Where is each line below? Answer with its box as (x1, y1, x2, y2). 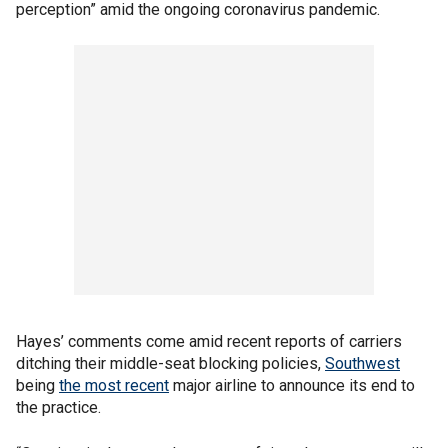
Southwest (325, 354, 400, 373)
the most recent (59, 376, 169, 395)
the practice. (16, 398, 101, 417)
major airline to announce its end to (169, 376, 415, 395)
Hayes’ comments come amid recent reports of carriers (16, 332, 402, 351)
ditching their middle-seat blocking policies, (16, 354, 325, 373)
